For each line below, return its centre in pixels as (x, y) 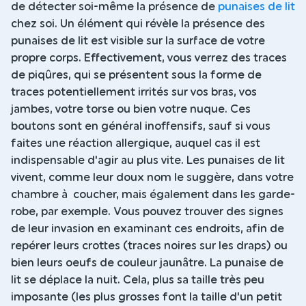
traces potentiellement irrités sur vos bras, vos (134, 92)
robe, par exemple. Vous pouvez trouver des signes (147, 211)
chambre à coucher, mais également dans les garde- (153, 194)
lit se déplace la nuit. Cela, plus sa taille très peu (138, 280)
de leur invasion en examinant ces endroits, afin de (148, 228)
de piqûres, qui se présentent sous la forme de (136, 75)
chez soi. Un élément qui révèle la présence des (138, 24)
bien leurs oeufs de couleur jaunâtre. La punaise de (147, 263)
